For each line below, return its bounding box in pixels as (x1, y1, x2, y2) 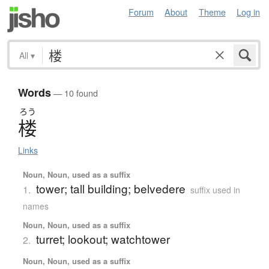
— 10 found (51, 86, 98, 100)
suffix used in (190, 184, 240, 196)
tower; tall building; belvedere (35, 180, 186, 197)
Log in (237, 5, 260, 18)
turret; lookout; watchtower (35, 231, 170, 247)
